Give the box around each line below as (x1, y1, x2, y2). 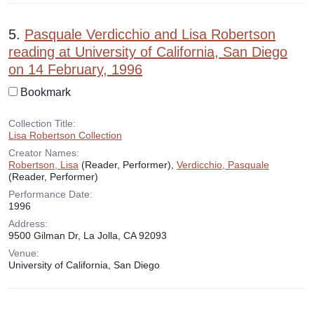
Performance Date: (8, 189, 93, 200)
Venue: (8, 247, 39, 259)
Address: (8, 218, 48, 229)
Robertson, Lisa (8, 159, 78, 170)
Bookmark (20, 86, 71, 98)
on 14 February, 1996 (8, 62, 142, 77)
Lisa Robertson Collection (8, 130, 122, 141)
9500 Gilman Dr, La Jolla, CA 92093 (8, 230, 167, 241)
